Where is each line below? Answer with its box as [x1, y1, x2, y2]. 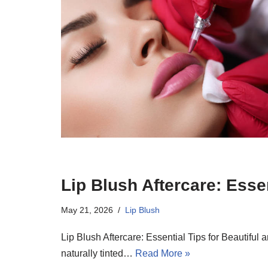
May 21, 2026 [61, 205, 113, 215]
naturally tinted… [61, 248, 135, 259]
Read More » [135, 248, 190, 259]
